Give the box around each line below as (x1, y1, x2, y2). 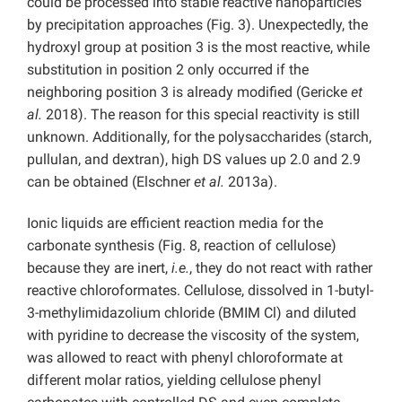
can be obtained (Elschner (27, 172, 194, 190)
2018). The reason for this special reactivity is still (42, 105, 360, 123)
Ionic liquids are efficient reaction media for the (27, 214, 323, 232)
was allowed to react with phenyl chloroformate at (27, 348, 343, 366)
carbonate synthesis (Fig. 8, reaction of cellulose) (27, 236, 336, 254)
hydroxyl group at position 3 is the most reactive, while (27, 38, 370, 56)
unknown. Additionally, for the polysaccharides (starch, (27, 127, 371, 145)
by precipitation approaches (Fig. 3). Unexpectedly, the (27, 15, 368, 33)
